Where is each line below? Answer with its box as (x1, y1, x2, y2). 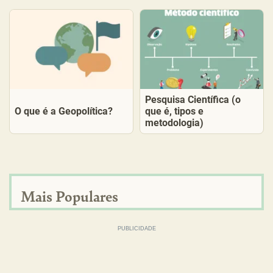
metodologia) (145, 117, 204, 129)
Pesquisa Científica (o (145, 94, 241, 105)
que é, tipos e (145, 105, 204, 117)
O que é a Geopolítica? (15, 105, 113, 117)
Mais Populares (21, 185, 118, 206)
